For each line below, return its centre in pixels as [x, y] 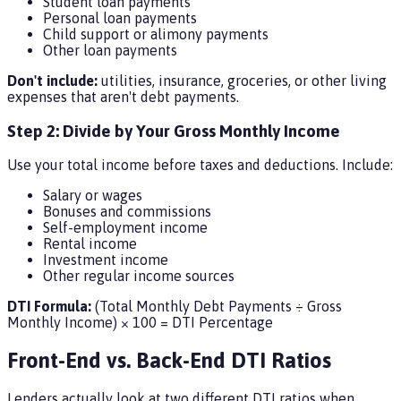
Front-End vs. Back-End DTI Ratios [169, 361]
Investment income [106, 260]
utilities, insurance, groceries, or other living [242, 80]
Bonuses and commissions [127, 212]
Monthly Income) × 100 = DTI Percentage [140, 323]
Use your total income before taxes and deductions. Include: [200, 165]
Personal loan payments [120, 17]
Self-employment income [125, 228]
